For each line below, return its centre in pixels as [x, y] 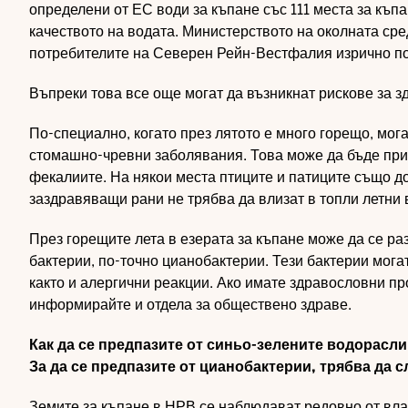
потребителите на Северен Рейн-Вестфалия [181, 53]
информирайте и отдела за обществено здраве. [190, 305]
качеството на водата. [106, 31]
